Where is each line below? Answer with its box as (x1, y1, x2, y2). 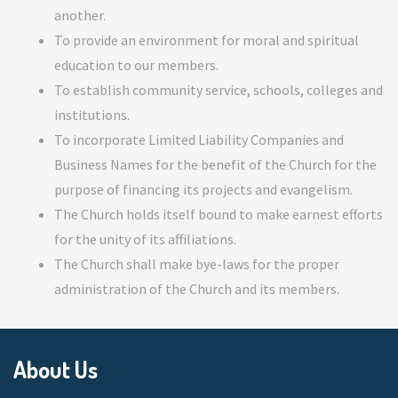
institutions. (54, 106, 130, 123)
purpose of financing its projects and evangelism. (54, 180, 353, 198)
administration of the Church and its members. (54, 280, 339, 298)
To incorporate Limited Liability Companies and (54, 131, 344, 148)
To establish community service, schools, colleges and (54, 81, 383, 99)
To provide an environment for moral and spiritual (54, 31, 359, 49)
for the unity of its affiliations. (54, 230, 236, 248)
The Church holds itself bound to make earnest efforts (54, 205, 383, 223)
